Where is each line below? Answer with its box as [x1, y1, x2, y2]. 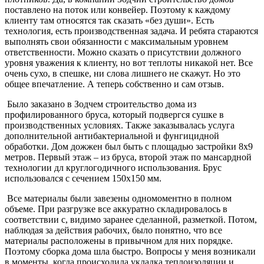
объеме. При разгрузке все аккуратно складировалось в [5, 203, 227, 214]
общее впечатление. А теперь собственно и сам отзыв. [5, 78, 224, 89]
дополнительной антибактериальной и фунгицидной [5, 130, 219, 141]
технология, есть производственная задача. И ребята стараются [5, 25, 258, 36]
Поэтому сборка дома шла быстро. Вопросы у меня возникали [5, 246, 256, 256]
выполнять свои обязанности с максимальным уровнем [5, 36, 228, 47]
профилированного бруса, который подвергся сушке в [5, 109, 224, 120]
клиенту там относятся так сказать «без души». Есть [5, 15, 214, 25]
